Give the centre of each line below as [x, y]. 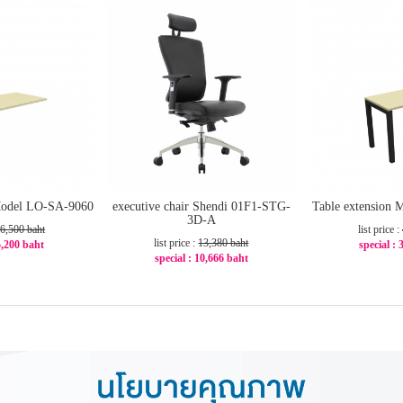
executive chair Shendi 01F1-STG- [201, 206]
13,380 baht [224, 242]
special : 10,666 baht [201, 258]
